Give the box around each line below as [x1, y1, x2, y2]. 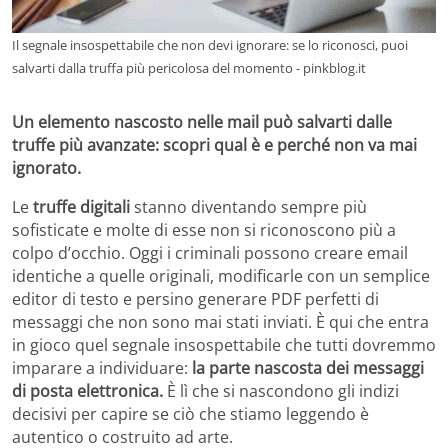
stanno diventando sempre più [130, 195, 367, 218]
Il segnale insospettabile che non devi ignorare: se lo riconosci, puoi [12, 35, 408, 54]
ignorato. [12, 156, 81, 179]
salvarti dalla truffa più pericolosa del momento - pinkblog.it [12, 58, 366, 77]
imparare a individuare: [12, 356, 192, 379]
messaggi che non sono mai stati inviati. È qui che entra [12, 310, 429, 333]
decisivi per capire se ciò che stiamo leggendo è [12, 402, 369, 425]
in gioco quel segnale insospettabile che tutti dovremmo [12, 333, 436, 356]
